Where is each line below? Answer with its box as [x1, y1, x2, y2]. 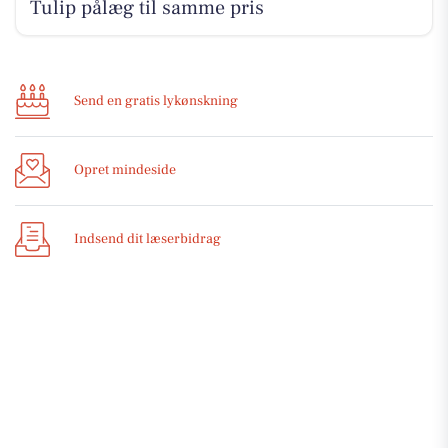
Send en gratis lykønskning [74, 92, 238, 111]
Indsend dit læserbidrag [74, 230, 221, 249]
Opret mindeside [74, 161, 176, 180]
